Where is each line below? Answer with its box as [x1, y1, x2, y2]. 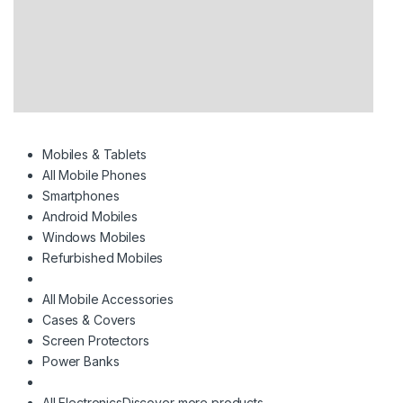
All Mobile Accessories [42, 291, 174, 308]
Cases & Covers [42, 312, 137, 328]
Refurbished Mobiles [42, 250, 164, 266]
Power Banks [42, 354, 120, 370]
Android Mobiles [42, 209, 138, 225]
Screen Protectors [42, 333, 149, 349]
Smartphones [42, 188, 120, 204]
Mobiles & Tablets [42, 147, 147, 163]
